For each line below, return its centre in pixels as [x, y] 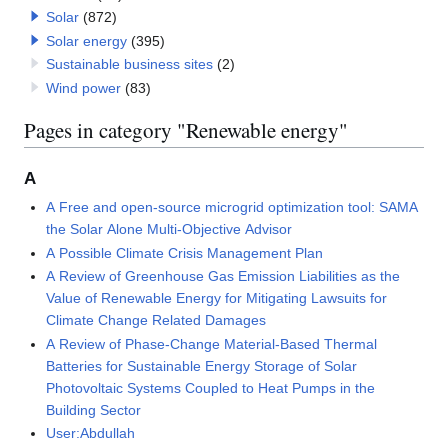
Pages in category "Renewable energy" [186, 129]
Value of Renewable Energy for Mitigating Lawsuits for [217, 298]
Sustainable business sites [129, 64]
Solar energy [86, 40]
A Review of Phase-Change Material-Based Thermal [212, 343]
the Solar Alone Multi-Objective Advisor [169, 229]
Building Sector [94, 409]
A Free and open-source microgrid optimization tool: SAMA [232, 207]
